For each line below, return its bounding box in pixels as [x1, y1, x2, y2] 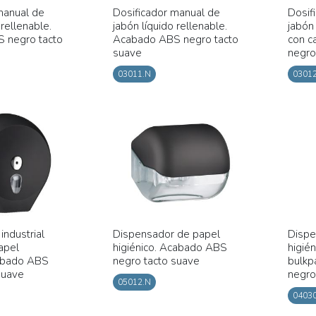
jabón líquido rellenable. [112, 18, 227, 33]
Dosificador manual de [112, 5, 220, 20]
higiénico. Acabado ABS [112, 240, 227, 255]
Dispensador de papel [112, 226, 220, 241]
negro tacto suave [112, 253, 200, 268]
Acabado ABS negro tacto [112, 32, 238, 47]
